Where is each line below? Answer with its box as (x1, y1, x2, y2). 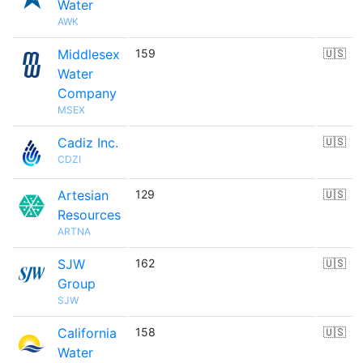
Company (58, 85, 117, 101)
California (58, 325, 117, 341)
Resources (58, 207, 121, 223)
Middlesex (58, 46, 120, 62)
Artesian (58, 187, 109, 203)
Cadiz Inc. (58, 135, 118, 151)
